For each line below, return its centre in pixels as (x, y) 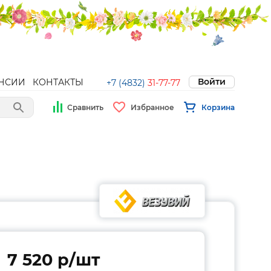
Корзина (218, 107)
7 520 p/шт (53, 260)
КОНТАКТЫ (58, 82)
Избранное (152, 107)
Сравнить (85, 107)
